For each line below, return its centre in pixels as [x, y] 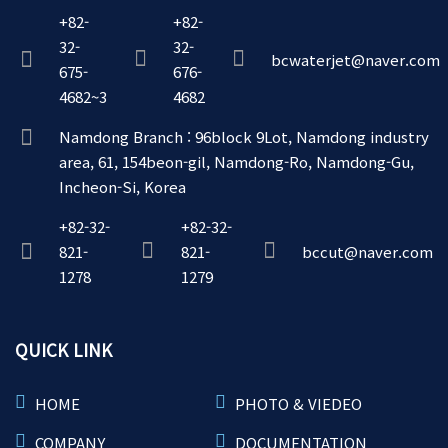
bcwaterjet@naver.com [355, 59]
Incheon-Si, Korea [122, 187]
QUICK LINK [63, 350]
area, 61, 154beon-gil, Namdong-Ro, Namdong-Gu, [236, 162]
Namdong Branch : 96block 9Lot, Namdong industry [244, 137]
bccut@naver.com [367, 252]
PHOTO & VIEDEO [298, 404]
